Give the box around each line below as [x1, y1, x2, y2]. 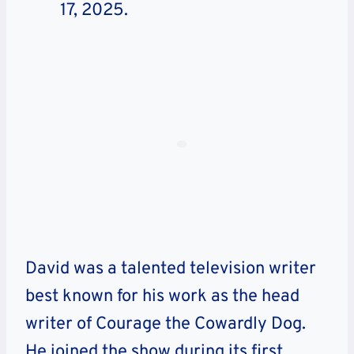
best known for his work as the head [25, 286, 299, 308]
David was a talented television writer [25, 258, 316, 281]
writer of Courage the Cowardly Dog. [25, 314, 306, 336]
